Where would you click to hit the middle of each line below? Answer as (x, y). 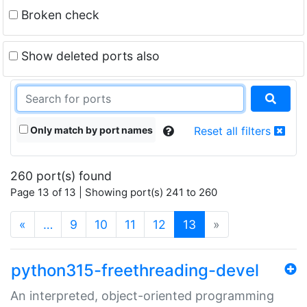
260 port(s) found (61, 175)
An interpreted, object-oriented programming (142, 295)
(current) (220, 223)
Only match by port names (90, 130)
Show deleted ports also (89, 56)
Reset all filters (234, 131)
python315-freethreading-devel (135, 270)
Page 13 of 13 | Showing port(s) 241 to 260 (114, 192)
